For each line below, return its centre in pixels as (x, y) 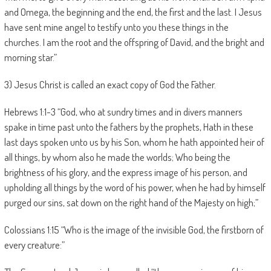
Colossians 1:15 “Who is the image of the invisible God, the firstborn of (134, 230)
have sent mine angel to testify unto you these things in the (116, 27)
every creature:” (34, 245)
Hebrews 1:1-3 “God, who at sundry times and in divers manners (123, 112)
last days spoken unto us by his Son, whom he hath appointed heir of (134, 142)
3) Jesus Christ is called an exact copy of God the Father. (110, 84)
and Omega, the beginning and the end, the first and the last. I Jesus (133, 12)
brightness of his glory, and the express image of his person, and (126, 172)
